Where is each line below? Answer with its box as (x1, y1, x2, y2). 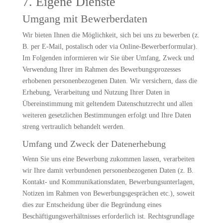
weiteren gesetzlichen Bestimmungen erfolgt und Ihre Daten (22, 111, 191, 119)
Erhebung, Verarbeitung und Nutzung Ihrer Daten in (22, 89, 170, 96)
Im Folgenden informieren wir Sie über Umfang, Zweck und (22, 54, 194, 62)
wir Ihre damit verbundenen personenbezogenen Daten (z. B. (22, 167, 194, 174)
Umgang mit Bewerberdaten (22, 12, 147, 25)
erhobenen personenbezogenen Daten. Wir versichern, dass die (22, 77, 197, 85)
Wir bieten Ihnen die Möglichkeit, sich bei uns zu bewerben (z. (22, 31, 200, 39)
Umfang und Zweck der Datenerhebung (22, 139, 166, 149)
